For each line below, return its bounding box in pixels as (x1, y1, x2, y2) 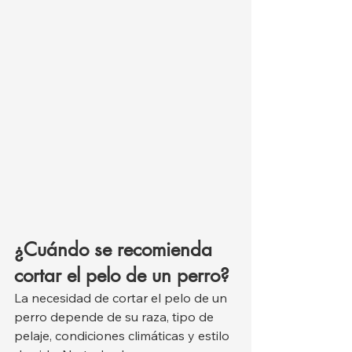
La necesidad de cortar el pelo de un (14, 289, 230, 306)
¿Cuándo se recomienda (14, 236, 218, 262)
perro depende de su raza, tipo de (14, 308, 217, 324)
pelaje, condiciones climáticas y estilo (14, 327, 233, 343)
